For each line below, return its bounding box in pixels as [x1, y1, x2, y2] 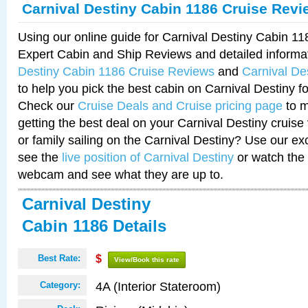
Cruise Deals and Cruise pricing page [78, 98, 283, 113]
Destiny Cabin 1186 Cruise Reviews [18, 64, 214, 78]
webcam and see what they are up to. [18, 167, 223, 181]
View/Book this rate [114, 256, 179, 263]
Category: [40, 280, 80, 290]
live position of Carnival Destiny [62, 150, 234, 164]
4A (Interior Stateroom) [96, 279, 221, 294]
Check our [18, 98, 78, 113]
